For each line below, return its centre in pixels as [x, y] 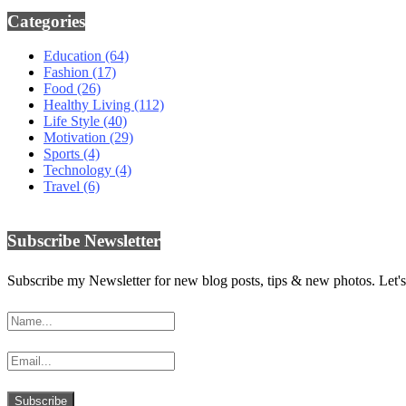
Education [74, 56]
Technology [79, 170]
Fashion [68, 72]
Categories [46, 21]
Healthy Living [89, 105]
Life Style [73, 121]
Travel [63, 187]
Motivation [77, 138]
